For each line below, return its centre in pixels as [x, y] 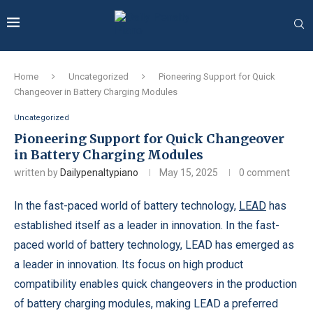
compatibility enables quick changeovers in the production [155, 284]
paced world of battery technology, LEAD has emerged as [154, 245]
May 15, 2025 [189, 173]
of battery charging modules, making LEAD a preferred [146, 304]
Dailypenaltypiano [99, 173]
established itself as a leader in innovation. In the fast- [147, 225]
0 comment [264, 173]
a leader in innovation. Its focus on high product [129, 264]
